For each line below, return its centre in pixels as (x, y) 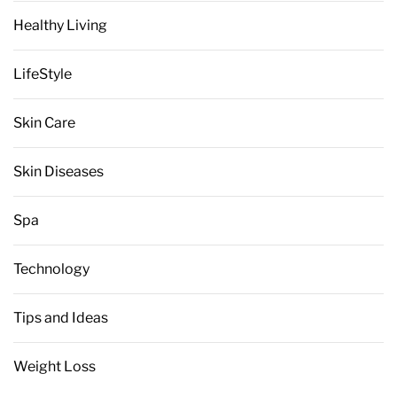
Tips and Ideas (61, 318)
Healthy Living (60, 25)
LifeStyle (43, 74)
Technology (51, 269)
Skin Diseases (58, 171)
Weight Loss (54, 366)
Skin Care (44, 123)
